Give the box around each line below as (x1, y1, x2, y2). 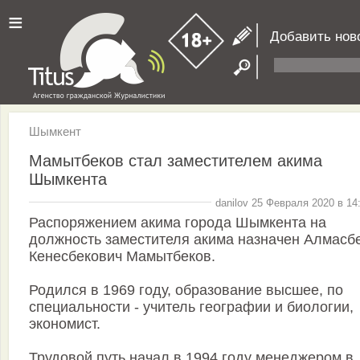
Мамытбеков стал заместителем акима (29, 151, 322, 170)
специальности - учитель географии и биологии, (29, 299, 354, 316)
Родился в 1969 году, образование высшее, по (29, 282, 343, 299)
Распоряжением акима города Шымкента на (29, 215, 326, 231)
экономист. (29, 316, 100, 333)
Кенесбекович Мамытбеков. (29, 248, 215, 265)
